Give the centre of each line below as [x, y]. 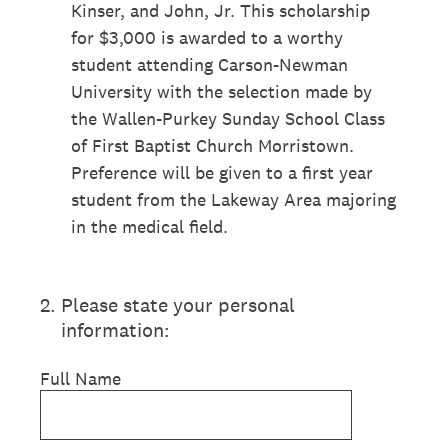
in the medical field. [149, 226]
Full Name [80, 378]
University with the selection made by [221, 91]
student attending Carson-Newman [209, 64]
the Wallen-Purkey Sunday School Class [228, 118]
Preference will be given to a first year [222, 172]
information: [115, 330]
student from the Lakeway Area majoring [233, 199]
